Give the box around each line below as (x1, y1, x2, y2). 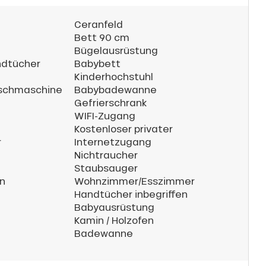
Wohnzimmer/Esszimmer (74, 175, 195, 187)
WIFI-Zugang (74, 109, 135, 122)
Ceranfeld (74, 18, 123, 30)
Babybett (74, 57, 121, 69)
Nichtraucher (74, 148, 138, 161)
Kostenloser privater (74, 122, 173, 135)
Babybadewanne (74, 83, 157, 96)
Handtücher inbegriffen (74, 188, 188, 200)
